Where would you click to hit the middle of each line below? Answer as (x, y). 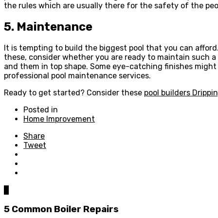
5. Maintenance (48, 27)
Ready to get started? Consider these (74, 92)
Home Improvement (59, 119)
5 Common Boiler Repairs (61, 209)
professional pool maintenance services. (77, 75)
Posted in (41, 109)
